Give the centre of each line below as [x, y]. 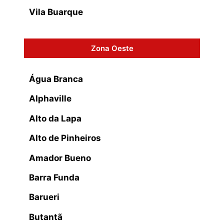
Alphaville [50, 99]
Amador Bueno [60, 158]
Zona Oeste [112, 48]
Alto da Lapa [55, 118]
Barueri [44, 197]
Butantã [46, 217]
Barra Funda [54, 177]
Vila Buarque [56, 12]
